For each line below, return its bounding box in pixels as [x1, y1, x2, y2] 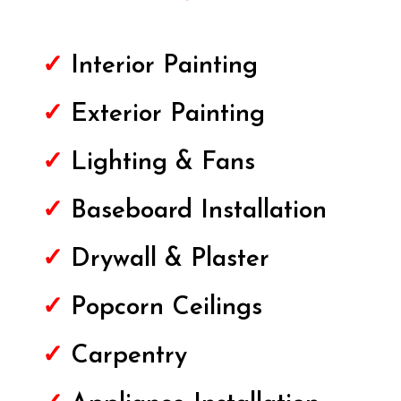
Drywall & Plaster [62, 247, 269, 273]
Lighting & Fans [70, 150, 255, 176]
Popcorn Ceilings [70, 295, 262, 321]
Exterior [70, 102, 162, 128]
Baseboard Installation [70, 199, 327, 225]
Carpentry [62, 344, 187, 370]
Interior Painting [70, 54, 258, 80]
